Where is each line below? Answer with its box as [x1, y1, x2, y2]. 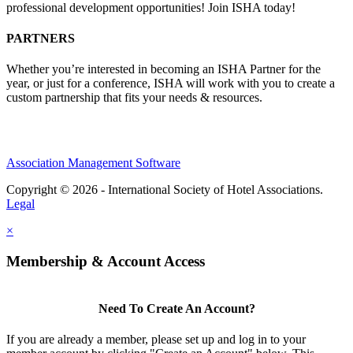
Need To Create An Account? [98, 301, 255, 315]
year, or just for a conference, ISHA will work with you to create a [6, 76, 335, 91]
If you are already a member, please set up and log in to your [6, 333, 306, 347]
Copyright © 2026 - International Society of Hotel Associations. [6, 183, 323, 197]
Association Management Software [6, 156, 180, 170]
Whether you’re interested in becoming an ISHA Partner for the [6, 62, 321, 76]
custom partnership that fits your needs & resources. [6, 91, 266, 105]
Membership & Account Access [6, 252, 205, 269]
